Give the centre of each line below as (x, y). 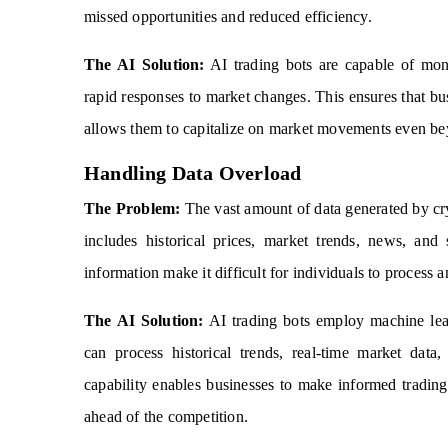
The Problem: (132, 208)
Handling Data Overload (193, 173)
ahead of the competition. (166, 416)
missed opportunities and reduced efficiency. (228, 16)
